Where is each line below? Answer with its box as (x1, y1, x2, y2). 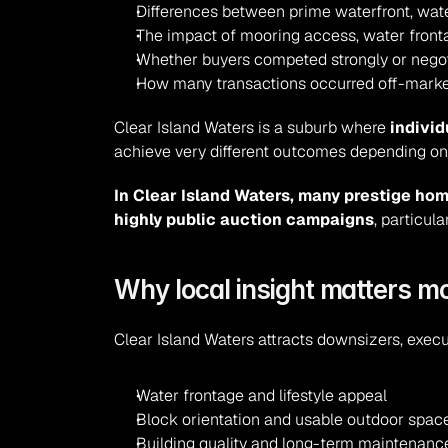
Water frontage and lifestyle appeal (136, 385, 388, 406)
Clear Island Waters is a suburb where (114, 117, 391, 138)
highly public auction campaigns (114, 209, 375, 230)
